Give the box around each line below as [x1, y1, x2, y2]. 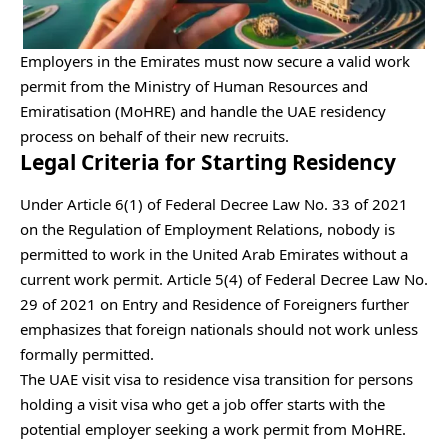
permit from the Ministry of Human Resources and [20, 76, 368, 97]
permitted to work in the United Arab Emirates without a [20, 243, 408, 264]
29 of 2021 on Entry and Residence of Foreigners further [20, 293, 409, 314]
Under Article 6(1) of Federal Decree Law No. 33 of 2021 [20, 193, 408, 214]
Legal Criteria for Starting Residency [20, 148, 396, 177]
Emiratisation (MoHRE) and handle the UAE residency [20, 101, 386, 122]
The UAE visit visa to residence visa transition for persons [20, 368, 413, 389]
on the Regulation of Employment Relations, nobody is [20, 218, 395, 239]
